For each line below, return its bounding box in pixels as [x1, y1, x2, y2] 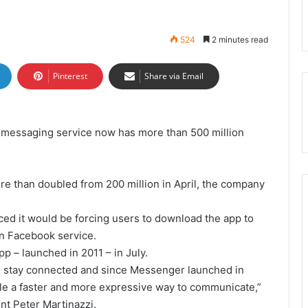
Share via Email [144, 70, 203, 82]
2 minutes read [210, 34, 268, 45]
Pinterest [53, 70, 87, 82]
